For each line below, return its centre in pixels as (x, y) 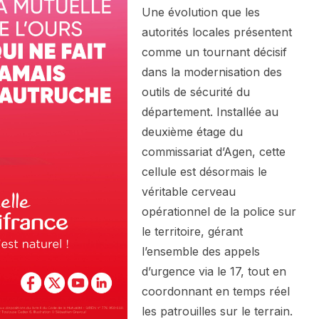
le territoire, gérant (192, 232)
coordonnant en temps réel (216, 292)
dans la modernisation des (212, 72)
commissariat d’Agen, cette (214, 152)
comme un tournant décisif (214, 52)
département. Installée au (210, 112)
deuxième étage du (192, 132)
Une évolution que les (201, 12)
